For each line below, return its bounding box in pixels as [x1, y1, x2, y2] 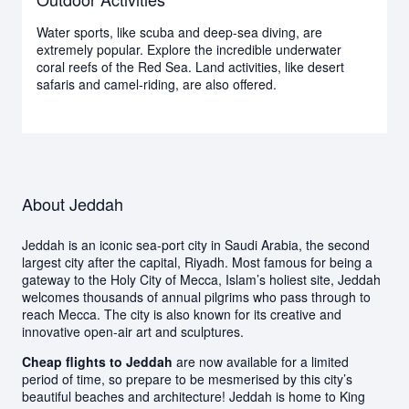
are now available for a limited [173, 351, 349, 371]
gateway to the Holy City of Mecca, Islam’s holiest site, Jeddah [22, 269, 381, 288]
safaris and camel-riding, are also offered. [37, 74, 277, 93]
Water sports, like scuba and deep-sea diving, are [37, 22, 322, 41]
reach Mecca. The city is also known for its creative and [22, 304, 341, 323]
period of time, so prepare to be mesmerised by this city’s [22, 369, 352, 388]
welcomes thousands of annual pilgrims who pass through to [22, 287, 371, 306]
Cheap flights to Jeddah [22, 351, 173, 371]
